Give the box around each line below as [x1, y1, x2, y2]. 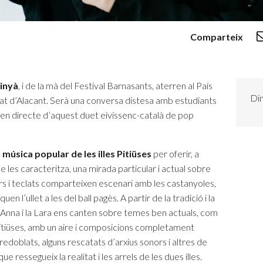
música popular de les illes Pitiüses [2, 147, 151, 159]
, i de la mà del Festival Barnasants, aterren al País [18, 79, 213, 91]
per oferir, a [151, 147, 199, 159]
